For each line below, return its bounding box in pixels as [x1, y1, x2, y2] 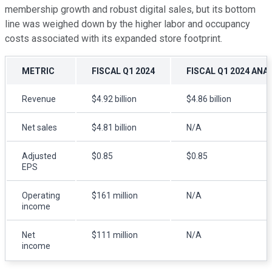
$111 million [92, 229, 138, 240]
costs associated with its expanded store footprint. [5, 32, 222, 44]
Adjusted [22, 151, 56, 161]
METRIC [22, 66, 55, 76]
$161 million [92, 190, 138, 200]
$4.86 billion [186, 93, 231, 104]
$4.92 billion [92, 93, 137, 104]
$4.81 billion [92, 122, 137, 132]
